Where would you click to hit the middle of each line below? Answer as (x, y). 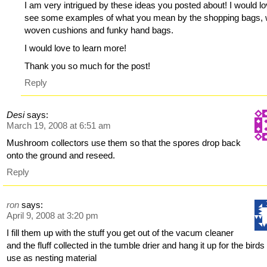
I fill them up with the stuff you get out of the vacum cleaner (120, 232)
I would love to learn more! (76, 48)
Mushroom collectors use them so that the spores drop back (124, 143)
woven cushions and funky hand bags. (99, 30)
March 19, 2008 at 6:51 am (59, 126)
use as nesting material (52, 257)
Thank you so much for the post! (88, 66)
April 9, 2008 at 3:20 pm (53, 215)
